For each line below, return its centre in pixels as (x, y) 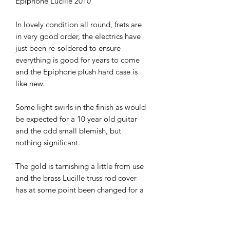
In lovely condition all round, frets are (79, 25)
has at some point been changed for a (80, 190)
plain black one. (42, 202)
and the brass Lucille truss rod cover (76, 178)
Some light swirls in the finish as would (81, 107)
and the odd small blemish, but (68, 131)
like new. (30, 84)
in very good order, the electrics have (78, 36)
